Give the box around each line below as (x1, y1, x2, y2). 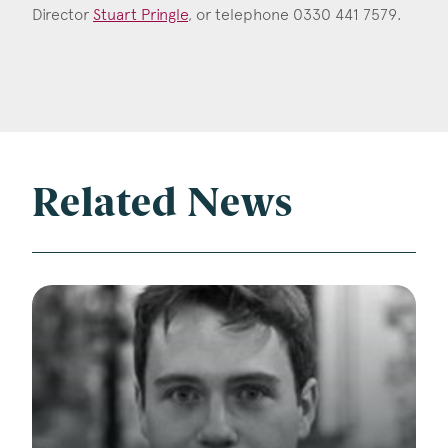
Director (32, 5, 93, 25)
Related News (32, 186, 293, 227)
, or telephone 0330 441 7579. (188, 5, 402, 25)
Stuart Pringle (93, 5, 188, 25)
